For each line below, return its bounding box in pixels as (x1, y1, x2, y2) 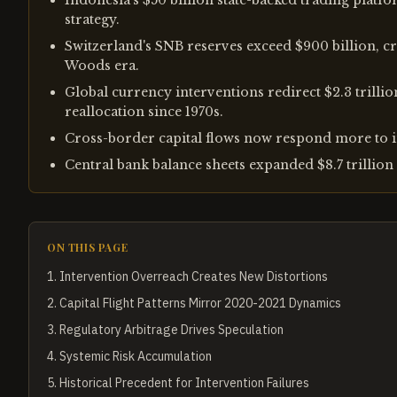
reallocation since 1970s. (65, 104, 223, 120)
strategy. (65, 12, 120, 27)
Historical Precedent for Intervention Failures (59, 375, 309, 391)
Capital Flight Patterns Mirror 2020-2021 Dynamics (59, 295, 341, 311)
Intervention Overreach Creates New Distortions (59, 269, 328, 284)
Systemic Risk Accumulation (59, 348, 212, 364)
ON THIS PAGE (47, 240, 128, 254)
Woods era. (65, 58, 139, 74)
